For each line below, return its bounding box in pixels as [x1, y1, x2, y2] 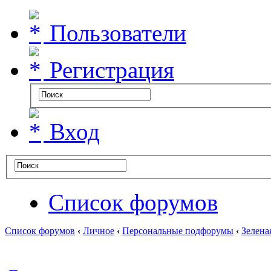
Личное [83, 226, 114, 237]
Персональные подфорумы [122, 226, 233, 237]
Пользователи [44, 20, 186, 46]
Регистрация [44, 57, 174, 83]
